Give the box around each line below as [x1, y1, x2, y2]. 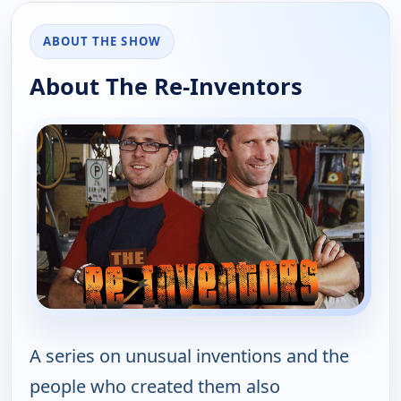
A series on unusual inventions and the [30, 344, 349, 369]
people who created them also [30, 374, 280, 399]
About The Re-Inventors [30, 71, 303, 103]
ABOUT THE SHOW [43, 33, 161, 50]
